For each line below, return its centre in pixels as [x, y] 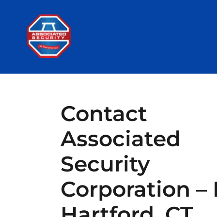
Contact [104, 113]
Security [105, 164]
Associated [120, 139]
